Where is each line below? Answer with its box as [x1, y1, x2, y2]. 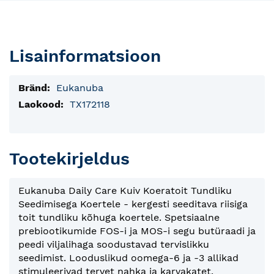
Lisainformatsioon [9, 45, 161, 66]
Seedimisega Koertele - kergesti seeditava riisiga [18, 198, 248, 210]
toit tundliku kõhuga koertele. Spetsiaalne [18, 212, 220, 224]
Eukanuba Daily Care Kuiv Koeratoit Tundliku [18, 185, 232, 197]
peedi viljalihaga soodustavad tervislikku [18, 239, 209, 251]
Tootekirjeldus [9, 149, 130, 169]
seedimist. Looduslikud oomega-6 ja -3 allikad [18, 252, 239, 264]
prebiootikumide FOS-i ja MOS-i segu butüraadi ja [18, 225, 256, 237]
